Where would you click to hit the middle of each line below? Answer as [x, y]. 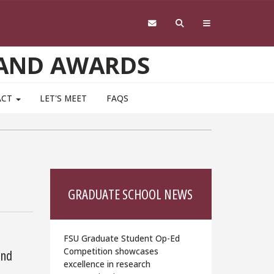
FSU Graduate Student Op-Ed [122, 238]
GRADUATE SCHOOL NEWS [131, 194]
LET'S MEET [64, 98]
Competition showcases [111, 251]
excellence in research [107, 264]
